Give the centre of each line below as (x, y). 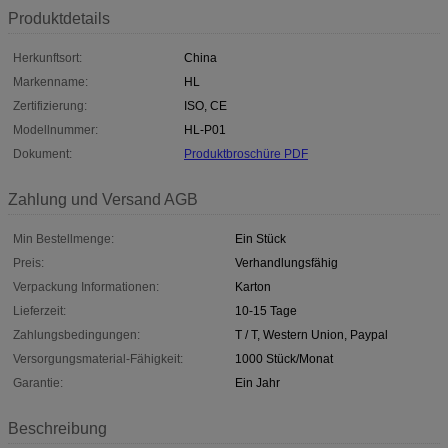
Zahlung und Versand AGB (103, 199)
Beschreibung (57, 428)
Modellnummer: (55, 129)
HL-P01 (205, 129)
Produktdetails (59, 18)
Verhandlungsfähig (286, 262)
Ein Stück (260, 238)
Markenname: (50, 81)
